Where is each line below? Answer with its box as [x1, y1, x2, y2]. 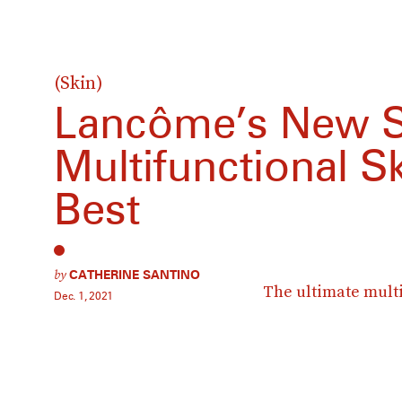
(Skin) [54, 70, 103, 95]
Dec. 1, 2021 [54, 289, 114, 302]
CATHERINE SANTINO [69, 267, 200, 282]
